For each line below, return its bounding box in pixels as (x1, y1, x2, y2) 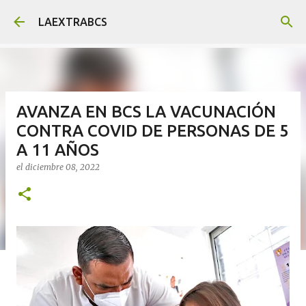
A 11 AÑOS (16, 141, 99, 159)
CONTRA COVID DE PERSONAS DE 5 (16, 122, 289, 140)
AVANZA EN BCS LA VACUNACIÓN (16, 102, 276, 121)
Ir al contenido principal (94, 11, 212, 23)
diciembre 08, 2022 (25, 162, 100, 172)
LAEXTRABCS (38, 16, 107, 28)
